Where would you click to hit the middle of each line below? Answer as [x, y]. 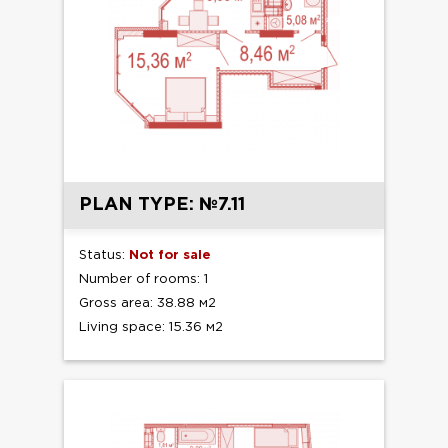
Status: [104, 255]
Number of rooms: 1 [143, 279]
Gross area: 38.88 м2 [147, 303]
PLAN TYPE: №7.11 [162, 204]
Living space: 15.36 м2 [151, 327]
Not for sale [170, 255]
